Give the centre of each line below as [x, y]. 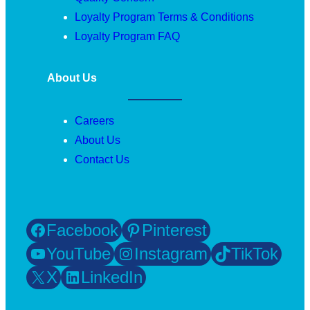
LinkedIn [112, 277]
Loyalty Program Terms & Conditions [164, 17]
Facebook [82, 230]
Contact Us [102, 159]
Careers [94, 120]
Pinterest [174, 230]
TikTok [255, 253]
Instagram [171, 253]
